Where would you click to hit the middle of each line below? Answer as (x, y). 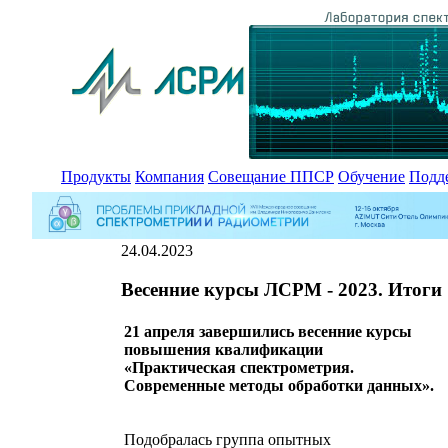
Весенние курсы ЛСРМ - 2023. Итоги (281, 289)
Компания (169, 176)
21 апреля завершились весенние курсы (268, 331)
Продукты (96, 176)
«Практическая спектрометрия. (239, 367)
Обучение (371, 176)
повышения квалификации (223, 349)
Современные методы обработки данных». (279, 385)
